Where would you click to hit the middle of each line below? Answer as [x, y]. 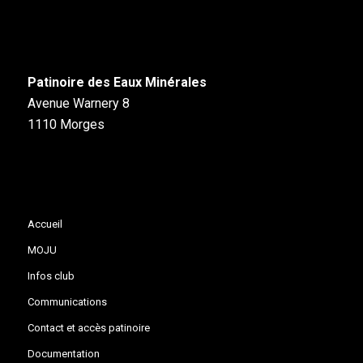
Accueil [45, 224]
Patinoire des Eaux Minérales [117, 83]
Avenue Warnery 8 [78, 104]
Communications [67, 301]
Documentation [63, 353]
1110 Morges [66, 125]
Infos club [51, 275]
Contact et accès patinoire [88, 327]
